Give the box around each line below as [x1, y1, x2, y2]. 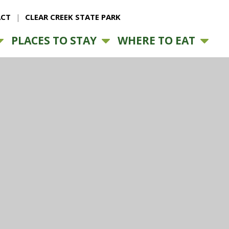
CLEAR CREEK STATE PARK [25, 12, 121, 22]
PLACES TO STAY [11, 33, 97, 48]
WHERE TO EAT [117, 33, 195, 48]
